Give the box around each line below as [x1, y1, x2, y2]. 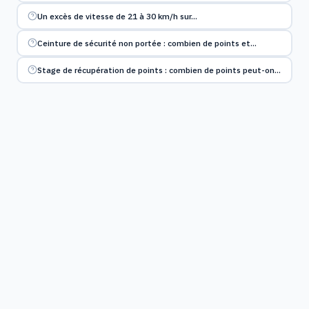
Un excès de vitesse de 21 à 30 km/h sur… [37, 10, 197, 21]
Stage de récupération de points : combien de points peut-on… [37, 64, 281, 75]
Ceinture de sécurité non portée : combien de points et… [37, 37, 257, 48]
